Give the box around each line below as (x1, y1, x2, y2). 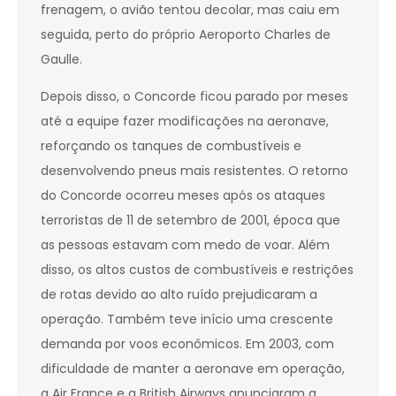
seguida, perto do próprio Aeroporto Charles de (41, 26, 331, 44)
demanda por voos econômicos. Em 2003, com (41, 335, 334, 354)
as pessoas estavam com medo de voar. (41, 236, 294, 255)
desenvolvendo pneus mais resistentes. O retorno (41, 162, 348, 180)
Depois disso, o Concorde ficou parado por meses (41, 88, 348, 106)
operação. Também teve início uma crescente (41, 310, 333, 329)
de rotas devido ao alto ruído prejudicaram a (41, 286, 317, 304)
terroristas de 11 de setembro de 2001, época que (41, 211, 340, 230)
